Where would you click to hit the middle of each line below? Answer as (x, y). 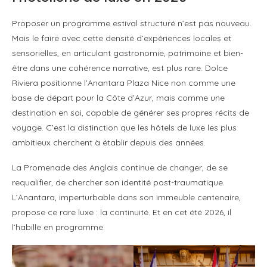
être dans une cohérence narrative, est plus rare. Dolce (120, 68)
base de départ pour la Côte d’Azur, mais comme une (118, 97)
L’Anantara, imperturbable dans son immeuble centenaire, (126, 197)
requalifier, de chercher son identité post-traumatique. (118, 182)
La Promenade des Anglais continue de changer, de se (120, 167)
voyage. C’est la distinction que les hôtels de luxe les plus (124, 127)
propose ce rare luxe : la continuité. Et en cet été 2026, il (122, 212)
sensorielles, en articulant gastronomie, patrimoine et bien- (128, 53)
